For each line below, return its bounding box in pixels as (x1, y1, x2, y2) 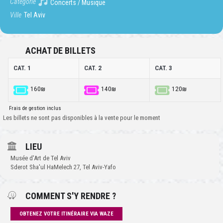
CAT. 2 (84, 64, 102, 72)
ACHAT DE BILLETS (25, 45, 96, 56)
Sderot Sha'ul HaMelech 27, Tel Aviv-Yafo (10, 163, 116, 171)
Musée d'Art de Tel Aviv (10, 154, 71, 162)
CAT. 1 (13, 64, 31, 72)
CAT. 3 (155, 64, 172, 72)
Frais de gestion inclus (9, 105, 61, 112)
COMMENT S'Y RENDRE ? (25, 191, 116, 202)
